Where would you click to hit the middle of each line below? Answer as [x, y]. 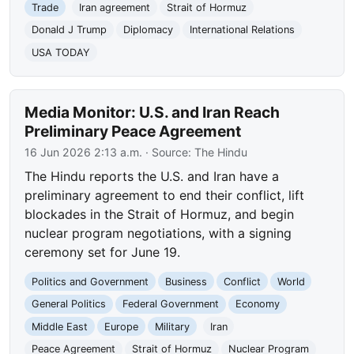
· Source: [169, 153]
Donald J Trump [70, 30]
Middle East [60, 326]
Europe [121, 326]
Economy [257, 304]
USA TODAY [61, 52]
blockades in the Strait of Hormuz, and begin [160, 215]
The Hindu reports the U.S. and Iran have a [152, 177]
